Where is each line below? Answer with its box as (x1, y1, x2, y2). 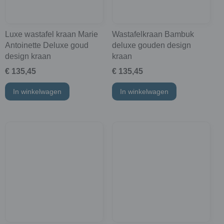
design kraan (5, 51, 51, 60)
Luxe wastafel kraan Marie (5, 29, 98, 38)
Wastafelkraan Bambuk (111, 29, 194, 38)
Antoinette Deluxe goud (5, 40, 88, 49)
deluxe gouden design (111, 40, 191, 49)
